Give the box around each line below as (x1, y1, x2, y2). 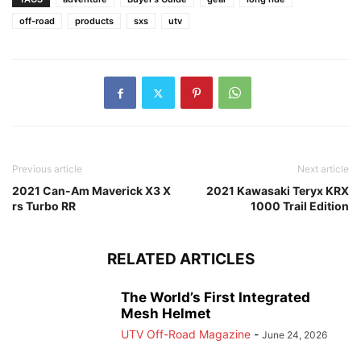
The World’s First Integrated (121, 289, 310, 306)
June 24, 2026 (262, 329, 327, 342)
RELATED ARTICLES (106, 250, 255, 269)
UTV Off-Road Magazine (121, 327, 251, 342)
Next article (297, 163, 349, 176)
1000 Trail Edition (251, 199, 349, 214)
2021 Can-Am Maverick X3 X (12, 184, 171, 198)
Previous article (12, 163, 82, 176)
